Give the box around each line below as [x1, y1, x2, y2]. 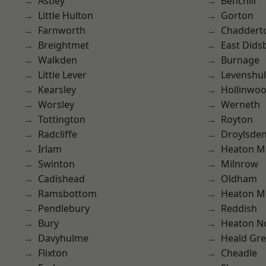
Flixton [38, 246, 68, 259]
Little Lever [38, 68, 87, 81]
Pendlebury [38, 202, 90, 215]
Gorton [221, 9, 254, 22]
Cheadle [221, 246, 257, 259]
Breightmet [38, 39, 89, 52]
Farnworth [38, 24, 85, 37]
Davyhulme [38, 232, 88, 245]
